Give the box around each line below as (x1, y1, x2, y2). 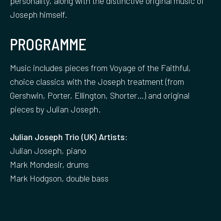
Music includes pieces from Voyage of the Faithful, (10, 62, 193, 74)
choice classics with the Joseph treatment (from (10, 76, 184, 87)
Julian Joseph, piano (10, 145, 86, 156)
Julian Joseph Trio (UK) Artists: (10, 131, 128, 143)
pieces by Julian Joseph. (10, 104, 101, 115)
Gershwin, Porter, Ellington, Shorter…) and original (10, 90, 189, 101)
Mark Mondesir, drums (10, 159, 89, 170)
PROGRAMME (10, 35, 86, 54)
